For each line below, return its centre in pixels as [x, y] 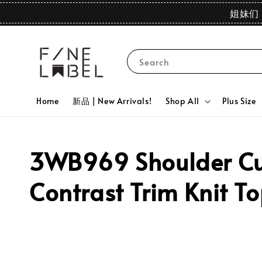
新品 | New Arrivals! [112, 101]
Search [154, 62]
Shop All [183, 101]
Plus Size [239, 101]
